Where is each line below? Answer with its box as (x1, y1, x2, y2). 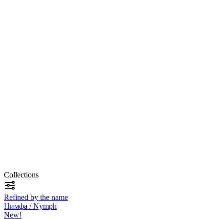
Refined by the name (4, 193, 68, 201)
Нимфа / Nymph (4, 202, 57, 210)
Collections (4, 171, 39, 179)
